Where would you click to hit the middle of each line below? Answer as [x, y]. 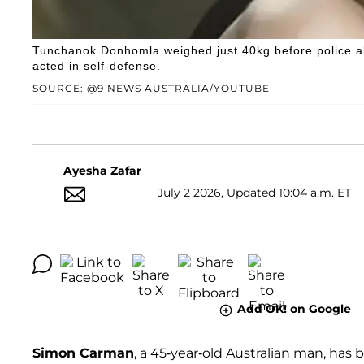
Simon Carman [83, 353]
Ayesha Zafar [102, 171]
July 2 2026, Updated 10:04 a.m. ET [254, 192]
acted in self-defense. [97, 66]
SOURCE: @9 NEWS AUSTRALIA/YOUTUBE [151, 89]
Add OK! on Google [294, 309]
